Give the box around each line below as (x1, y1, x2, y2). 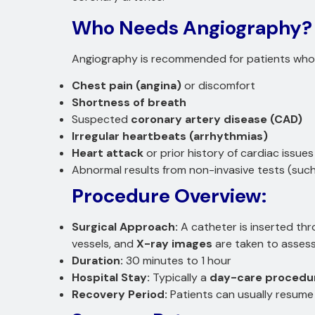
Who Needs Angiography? (72, 14, 312, 41)
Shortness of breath (72, 95, 186, 110)
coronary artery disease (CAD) (131, 112, 302, 127)
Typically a (150, 270, 210, 285)
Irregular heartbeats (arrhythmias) (72, 129, 268, 144)
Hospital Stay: (72, 270, 150, 285)
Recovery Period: (72, 287, 167, 302)
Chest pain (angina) (72, 78, 181, 94)
